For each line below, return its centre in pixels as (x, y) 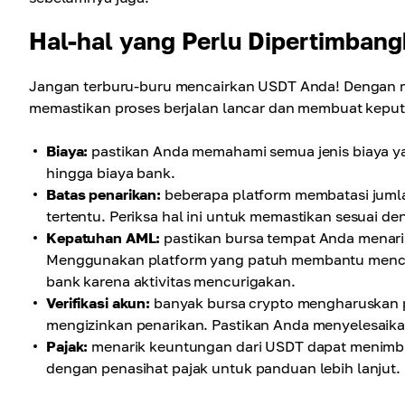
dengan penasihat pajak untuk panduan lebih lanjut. (224, 368)
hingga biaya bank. (111, 173)
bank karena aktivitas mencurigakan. (171, 282)
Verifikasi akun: (99, 303)
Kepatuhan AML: (104, 238)
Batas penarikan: (104, 195)
